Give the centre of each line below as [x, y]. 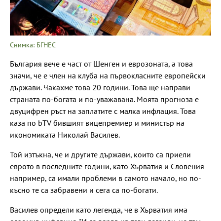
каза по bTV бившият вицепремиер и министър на [97, 123]
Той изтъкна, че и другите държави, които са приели [100, 154]
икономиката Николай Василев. [65, 134]
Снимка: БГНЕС [33, 45]
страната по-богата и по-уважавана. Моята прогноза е [104, 99]
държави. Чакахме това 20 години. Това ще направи [100, 87]
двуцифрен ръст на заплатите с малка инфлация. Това [103, 111]
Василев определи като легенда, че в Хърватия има [99, 209]
